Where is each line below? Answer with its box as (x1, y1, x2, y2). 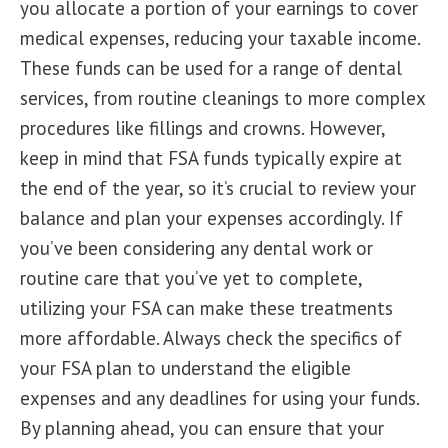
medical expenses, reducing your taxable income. (20, 26, 420, 50)
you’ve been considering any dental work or (20, 236, 373, 260)
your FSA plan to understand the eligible (20, 356, 351, 380)
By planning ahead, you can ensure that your (20, 416, 384, 440)
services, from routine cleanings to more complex (20, 86, 425, 110)
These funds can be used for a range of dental (20, 56, 402, 80)
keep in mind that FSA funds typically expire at (20, 146, 402, 170)
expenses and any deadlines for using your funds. (20, 386, 419, 410)
